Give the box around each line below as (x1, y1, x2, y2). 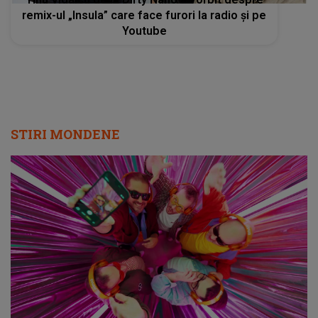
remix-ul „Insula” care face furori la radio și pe (22, 8, 267, 22)
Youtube (121, 23, 167, 38)
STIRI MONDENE (11, 125, 120, 143)
